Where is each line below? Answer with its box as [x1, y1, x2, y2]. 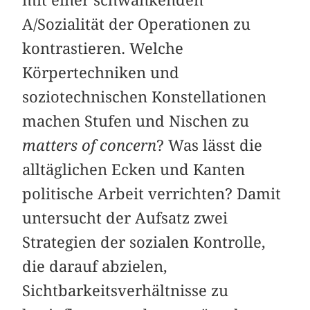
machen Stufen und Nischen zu [22, 111, 250, 130]
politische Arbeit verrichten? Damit [22, 184, 282, 203]
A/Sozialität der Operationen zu [22, 15, 251, 33]
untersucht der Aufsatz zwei [22, 208, 228, 227]
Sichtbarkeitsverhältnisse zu [22, 281, 229, 300]
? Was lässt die [156, 136, 263, 154]
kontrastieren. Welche [22, 39, 184, 57]
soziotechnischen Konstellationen [22, 87, 267, 106]
